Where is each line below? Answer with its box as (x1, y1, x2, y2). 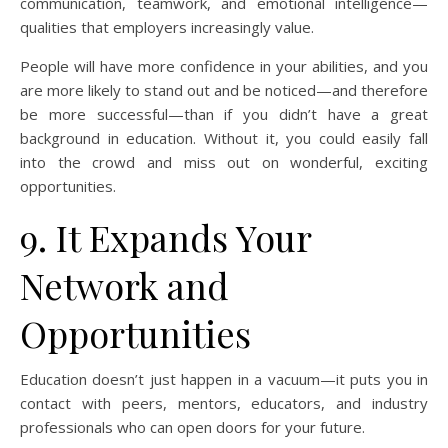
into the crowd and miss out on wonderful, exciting (20, 152, 428, 173)
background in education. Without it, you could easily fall (20, 128, 428, 149)
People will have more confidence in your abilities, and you (20, 56, 428, 77)
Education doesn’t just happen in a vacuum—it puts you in (20, 369, 428, 390)
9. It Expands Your (20, 213, 311, 262)
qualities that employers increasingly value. (20, 17, 314, 38)
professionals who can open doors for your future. (20, 417, 365, 438)
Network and (20, 261, 229, 310)
